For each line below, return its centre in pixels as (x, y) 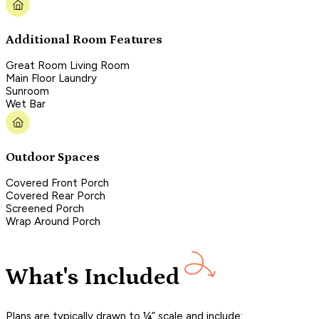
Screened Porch (45, 209)
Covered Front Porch (57, 183)
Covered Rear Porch (56, 196)
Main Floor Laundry (51, 79)
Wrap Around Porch (53, 222)
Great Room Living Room (68, 66)
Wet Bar (26, 104)
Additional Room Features (84, 40)
